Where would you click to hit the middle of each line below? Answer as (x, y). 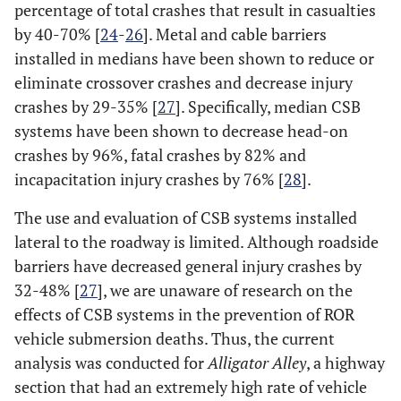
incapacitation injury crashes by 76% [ (149, 179)
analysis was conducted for (111, 363)
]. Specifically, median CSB (268, 107)
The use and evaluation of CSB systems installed (186, 218)
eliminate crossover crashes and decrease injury (183, 82)
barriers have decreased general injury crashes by (188, 266)
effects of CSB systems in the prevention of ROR (184, 314)
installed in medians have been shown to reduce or (194, 58)
